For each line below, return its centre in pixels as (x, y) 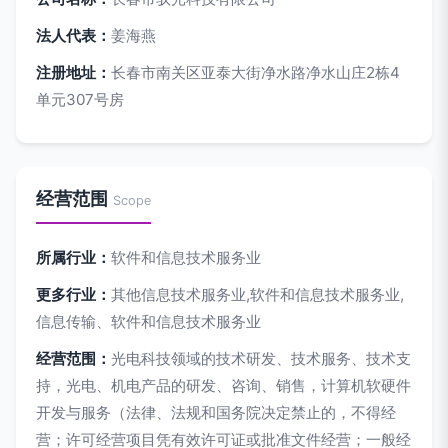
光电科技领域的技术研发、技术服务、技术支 (261, 358)
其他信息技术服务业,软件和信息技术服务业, (257, 294)
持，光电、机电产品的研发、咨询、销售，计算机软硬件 (223, 385)
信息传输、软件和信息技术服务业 (148, 321)
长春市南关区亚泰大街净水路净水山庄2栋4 (255, 72)
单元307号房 (80, 99)
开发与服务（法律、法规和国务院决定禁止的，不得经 (216, 412)
